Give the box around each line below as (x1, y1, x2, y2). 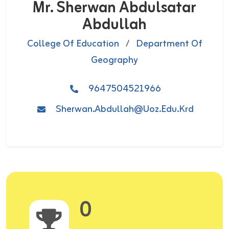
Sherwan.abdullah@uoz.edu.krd (56, 101, 194, 118)
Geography (91, 52, 138, 68)
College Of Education (27, 36, 119, 52)
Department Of (135, 36, 202, 52)
